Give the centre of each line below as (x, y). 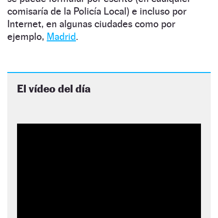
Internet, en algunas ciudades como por (91, 24)
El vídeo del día (54, 89)
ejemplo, (27, 37)
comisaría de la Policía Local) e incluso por (97, 11)
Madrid (61, 37)
